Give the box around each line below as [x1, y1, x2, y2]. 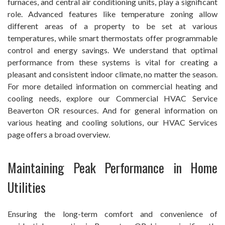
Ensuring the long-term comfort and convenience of [8, 208, 217, 218]
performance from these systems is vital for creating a [8, 57, 217, 67]
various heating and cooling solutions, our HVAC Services [8, 117, 217, 127]
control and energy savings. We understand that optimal [8, 45, 217, 55]
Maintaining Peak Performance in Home [8, 157, 217, 177]
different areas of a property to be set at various [8, 21, 217, 31]
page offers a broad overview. [8, 129, 110, 139]
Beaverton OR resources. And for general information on [8, 105, 217, 115]
